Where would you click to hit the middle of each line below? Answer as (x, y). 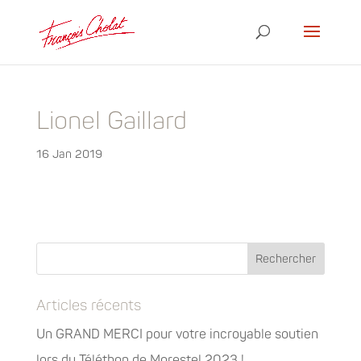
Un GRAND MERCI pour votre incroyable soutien (177, 334)
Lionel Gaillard (111, 121)
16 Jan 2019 (69, 154)
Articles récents (88, 306)
